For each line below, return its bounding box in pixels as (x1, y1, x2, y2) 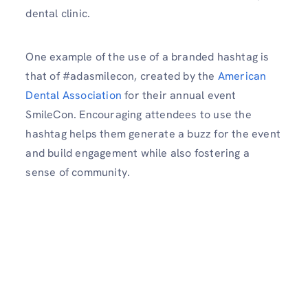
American (217, 69, 267, 84)
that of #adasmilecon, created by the (25, 69, 218, 84)
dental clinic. (25, 5, 93, 21)
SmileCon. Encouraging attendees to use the (25, 107, 252, 122)
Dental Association (25, 88, 122, 103)
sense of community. (25, 165, 133, 180)
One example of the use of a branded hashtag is (25, 49, 269, 65)
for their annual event (122, 88, 236, 103)
